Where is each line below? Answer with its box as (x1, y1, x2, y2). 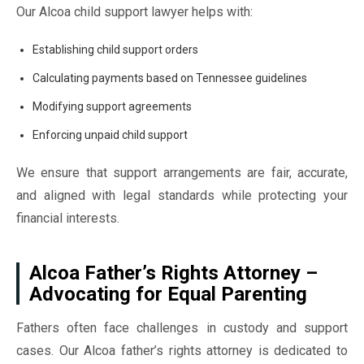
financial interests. (16, 210, 119, 226)
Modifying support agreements (32, 100, 192, 113)
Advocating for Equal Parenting (29, 283, 307, 305)
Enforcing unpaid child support (32, 128, 188, 141)
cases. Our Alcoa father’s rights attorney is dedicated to (16, 343, 348, 358)
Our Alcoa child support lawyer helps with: (16, 4, 253, 19)
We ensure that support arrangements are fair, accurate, (16, 165, 348, 180)
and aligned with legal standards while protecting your (16, 188, 348, 203)
